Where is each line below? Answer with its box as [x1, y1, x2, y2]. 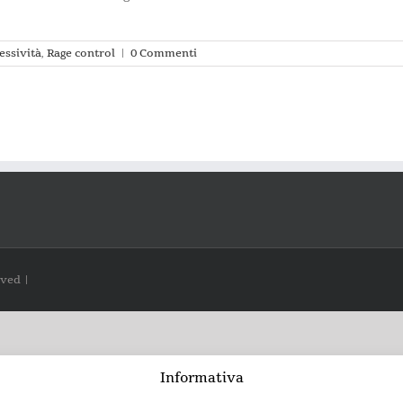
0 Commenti [130, 46, 197, 60]
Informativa [159, 369, 244, 388]
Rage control [47, 46, 115, 60]
